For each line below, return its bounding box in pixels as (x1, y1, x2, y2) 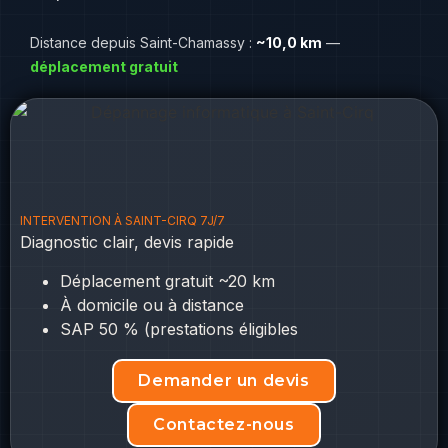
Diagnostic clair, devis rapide (19, 232, 234, 253)
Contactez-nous (153, 414, 295, 434)
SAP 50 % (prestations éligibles (59, 318, 298, 339)
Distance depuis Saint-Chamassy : (30, 33, 256, 51)
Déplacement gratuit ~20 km (59, 270, 275, 291)
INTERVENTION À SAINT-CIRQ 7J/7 (19, 213, 225, 229)
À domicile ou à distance (59, 294, 244, 315)
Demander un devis (138, 370, 310, 390)
